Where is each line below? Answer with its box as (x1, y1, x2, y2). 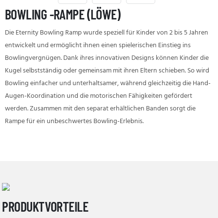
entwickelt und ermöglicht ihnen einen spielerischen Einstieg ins (5, 40, 191, 51)
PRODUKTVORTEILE (2, 198, 89, 215)
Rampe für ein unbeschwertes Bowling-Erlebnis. (5, 116, 144, 127)
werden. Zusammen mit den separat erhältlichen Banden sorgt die (5, 103, 196, 114)
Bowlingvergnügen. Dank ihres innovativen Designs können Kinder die (5, 53, 209, 64)
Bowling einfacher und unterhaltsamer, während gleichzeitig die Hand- (5, 78, 211, 89)
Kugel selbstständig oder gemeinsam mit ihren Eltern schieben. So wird (5, 65, 209, 76)
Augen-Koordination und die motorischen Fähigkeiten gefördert (5, 91, 192, 102)
